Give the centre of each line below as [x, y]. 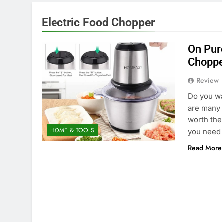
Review [208, 80]
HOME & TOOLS [72, 131]
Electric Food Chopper [98, 22]
